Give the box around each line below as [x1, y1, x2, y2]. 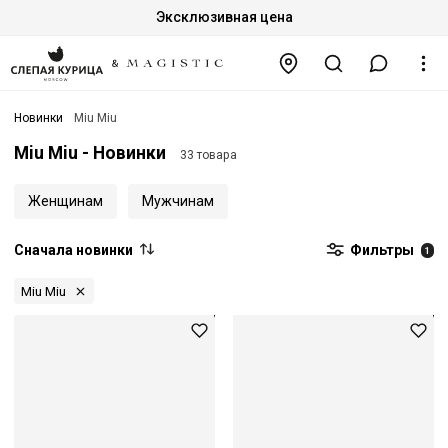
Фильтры [347, 241, 418, 258]
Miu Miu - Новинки [14, 143, 166, 164]
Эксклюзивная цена [155, 9, 293, 25]
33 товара [179, 148, 237, 163]
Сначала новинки [14, 241, 133, 258]
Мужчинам [141, 192, 214, 209]
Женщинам [28, 192, 103, 209]
